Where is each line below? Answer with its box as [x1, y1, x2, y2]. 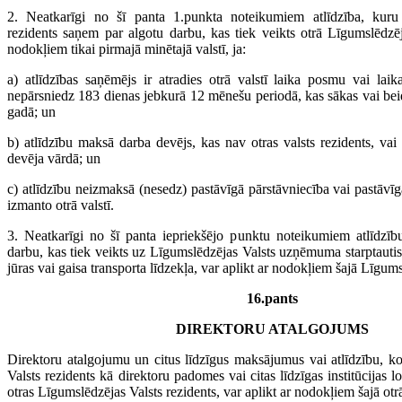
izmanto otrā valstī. [7, 197, 114, 213]
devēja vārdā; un [7, 151, 100, 166]
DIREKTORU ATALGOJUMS [175, 321, 369, 336]
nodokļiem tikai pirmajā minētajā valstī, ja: [7, 41, 246, 57]
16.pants [246, 291, 298, 306]
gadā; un [7, 104, 56, 119]
